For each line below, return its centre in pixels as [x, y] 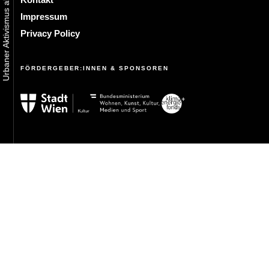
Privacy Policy [50, 33]
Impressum [44, 17]
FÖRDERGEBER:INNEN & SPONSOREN [95, 68]
